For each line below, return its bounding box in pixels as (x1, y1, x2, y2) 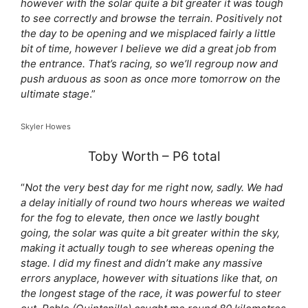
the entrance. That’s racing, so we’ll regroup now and (21, 57, 278, 70)
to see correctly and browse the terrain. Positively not (21, 12, 282, 25)
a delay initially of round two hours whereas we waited (21, 196, 285, 209)
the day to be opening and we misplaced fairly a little (21, 27, 276, 40)
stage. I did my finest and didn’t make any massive (21, 256, 263, 269)
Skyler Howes (21, 121, 71, 131)
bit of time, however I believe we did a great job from (21, 42, 276, 55)
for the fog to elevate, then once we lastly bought (21, 211, 259, 224)
